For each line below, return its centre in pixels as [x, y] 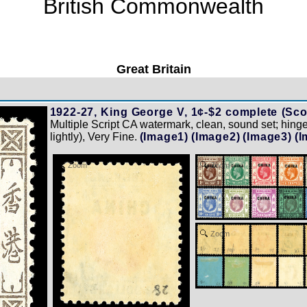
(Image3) [267, 136]
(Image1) [164, 136]
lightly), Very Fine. [93, 136]
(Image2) [216, 136]
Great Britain [153, 69]
